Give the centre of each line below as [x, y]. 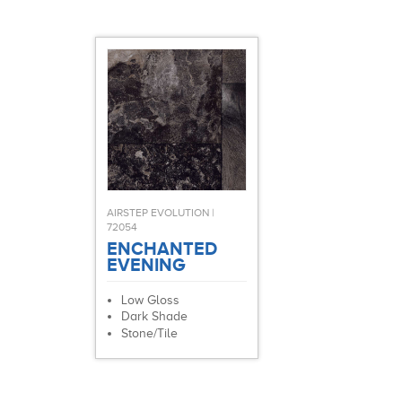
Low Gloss [150, 300]
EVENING [146, 265]
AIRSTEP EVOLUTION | [161, 213]
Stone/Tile [149, 332]
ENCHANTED [162, 249]
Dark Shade [154, 316]
